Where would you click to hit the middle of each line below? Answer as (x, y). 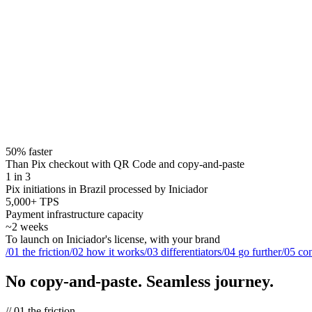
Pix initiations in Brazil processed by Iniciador (107, 189)
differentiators (191, 251)
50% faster (29, 151)
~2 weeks (27, 226)
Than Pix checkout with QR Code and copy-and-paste (125, 164)
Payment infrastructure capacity (75, 214)
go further (260, 251)
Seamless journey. (208, 281)
